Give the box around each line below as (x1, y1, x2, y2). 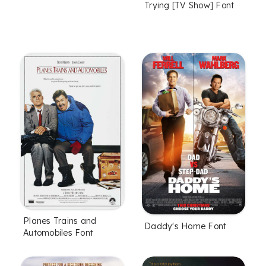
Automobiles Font (23, 227, 93, 239)
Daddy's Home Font (144, 220, 227, 232)
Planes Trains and (23, 216, 97, 227)
